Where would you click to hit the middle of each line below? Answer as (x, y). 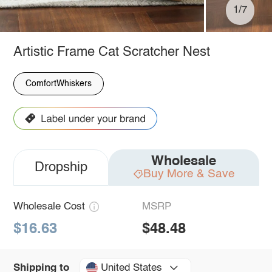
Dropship (61, 168)
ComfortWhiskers (58, 83)
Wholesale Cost (49, 207)
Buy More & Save (189, 174)
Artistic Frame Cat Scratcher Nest (111, 52)
